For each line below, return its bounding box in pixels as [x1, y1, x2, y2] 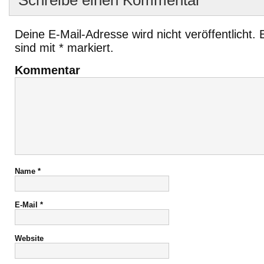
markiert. [64, 41, 114, 54]
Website [15, 234, 44, 243]
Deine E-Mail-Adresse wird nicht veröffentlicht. [15, 28, 256, 41]
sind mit [15, 41, 59, 54]
